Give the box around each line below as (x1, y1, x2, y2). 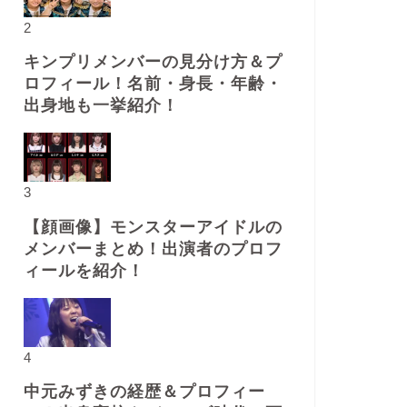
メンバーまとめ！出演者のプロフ (23, 239, 283, 258)
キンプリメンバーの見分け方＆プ (23, 53, 283, 72)
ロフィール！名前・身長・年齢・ (23, 74, 283, 94)
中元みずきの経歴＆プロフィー (23, 382, 265, 402)
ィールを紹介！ (23, 261, 144, 280)
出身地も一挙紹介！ (23, 96, 179, 115)
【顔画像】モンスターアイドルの (23, 217, 283, 236)
